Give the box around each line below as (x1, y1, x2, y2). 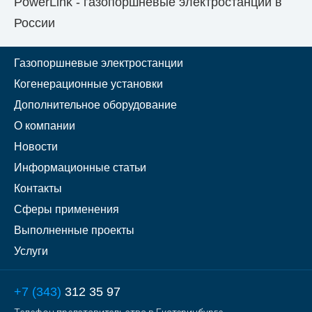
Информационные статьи (14, 162, 146, 173)
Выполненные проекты (14, 224, 134, 236)
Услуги (14, 245, 48, 257)
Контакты (14, 182, 62, 194)
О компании (14, 120, 75, 132)
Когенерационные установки (14, 78, 163, 90)
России (14, 16, 55, 30)
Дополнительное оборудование (14, 99, 177, 111)
